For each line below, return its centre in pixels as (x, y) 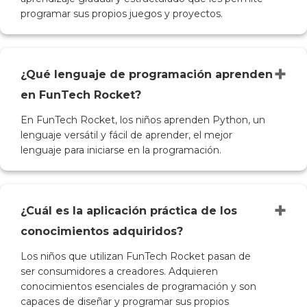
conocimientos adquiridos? (102, 232)
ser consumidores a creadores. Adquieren (119, 272)
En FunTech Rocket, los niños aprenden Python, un (143, 120)
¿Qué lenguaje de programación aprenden (147, 75)
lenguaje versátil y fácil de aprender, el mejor (126, 135)
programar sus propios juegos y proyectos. (122, 14)
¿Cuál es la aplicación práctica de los (129, 211)
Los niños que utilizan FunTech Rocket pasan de (136, 257)
